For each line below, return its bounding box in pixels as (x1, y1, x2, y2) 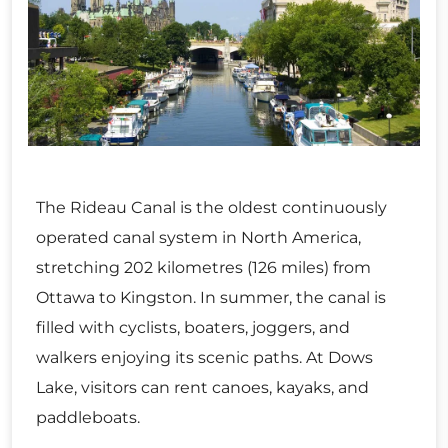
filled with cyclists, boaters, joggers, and (36, 318, 350, 338)
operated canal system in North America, (36, 228, 361, 248)
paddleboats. (36, 408, 140, 428)
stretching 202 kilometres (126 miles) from (36, 258, 371, 278)
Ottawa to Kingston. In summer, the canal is (36, 288, 386, 308)
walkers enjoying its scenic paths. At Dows (36, 348, 373, 368)
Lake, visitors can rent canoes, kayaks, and (36, 378, 369, 398)
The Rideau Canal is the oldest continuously (36, 198, 387, 218)
